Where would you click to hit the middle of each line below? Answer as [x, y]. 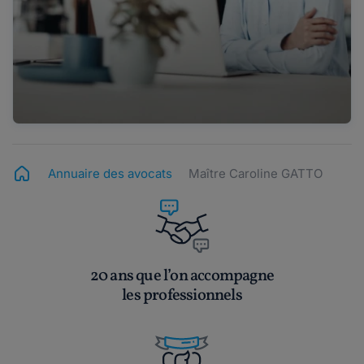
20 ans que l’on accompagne [182, 277]
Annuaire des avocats [110, 174]
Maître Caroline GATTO [256, 174]
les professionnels [182, 296]
